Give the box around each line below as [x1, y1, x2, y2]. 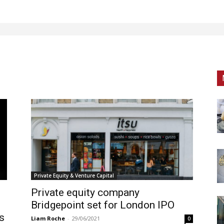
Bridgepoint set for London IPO [31, 199, 174, 211]
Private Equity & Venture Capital [34, 172, 114, 179]
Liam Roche [31, 214, 65, 222]
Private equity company [31, 186, 139, 198]
